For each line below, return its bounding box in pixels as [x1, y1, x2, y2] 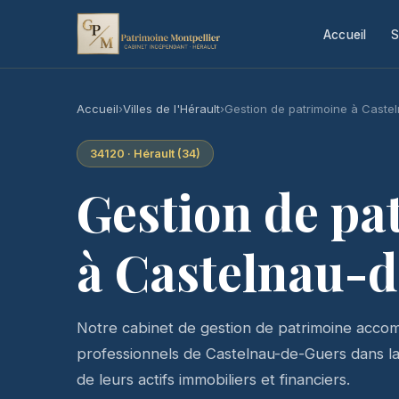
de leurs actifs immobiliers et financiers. [77, 370, 350, 388]
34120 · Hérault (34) [90, 146, 200, 160]
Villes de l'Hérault [123, 102, 220, 116]
